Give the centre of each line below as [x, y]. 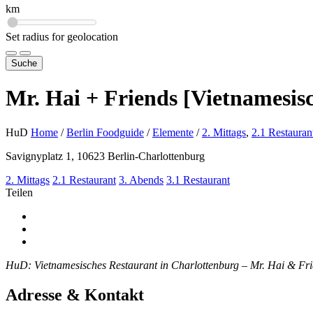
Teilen [19, 192]
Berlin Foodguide [105, 132]
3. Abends [141, 180]
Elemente [173, 132]
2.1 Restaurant [84, 180]
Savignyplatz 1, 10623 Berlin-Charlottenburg [105, 156]
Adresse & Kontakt [75, 294]
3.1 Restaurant [198, 180]
